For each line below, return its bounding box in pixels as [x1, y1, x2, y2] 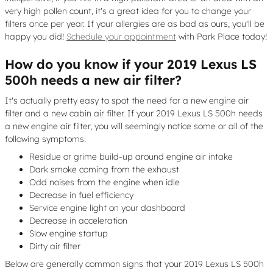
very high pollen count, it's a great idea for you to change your [5, 5, 251, 16]
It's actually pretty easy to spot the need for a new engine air [5, 94, 249, 106]
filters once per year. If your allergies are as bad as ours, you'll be [5, 18, 264, 29]
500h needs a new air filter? [5, 72, 182, 88]
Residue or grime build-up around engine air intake [29, 151, 233, 162]
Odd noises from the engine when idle [29, 176, 180, 188]
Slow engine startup [29, 227, 108, 239]
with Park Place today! [176, 31, 267, 42]
